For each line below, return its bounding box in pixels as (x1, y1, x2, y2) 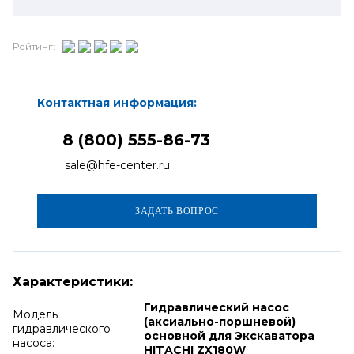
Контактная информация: (37, 95, 197, 110)
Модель (13, 307, 58, 322)
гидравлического (13, 321, 111, 336)
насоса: (13, 335, 55, 350)
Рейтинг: (13, 40, 55, 52)
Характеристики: (13, 273, 133, 289)
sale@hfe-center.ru (65, 157, 170, 172)
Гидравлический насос (143, 299, 289, 314)
